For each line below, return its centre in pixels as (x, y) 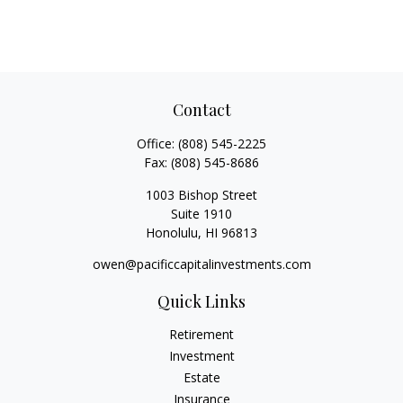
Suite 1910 (201, 214)
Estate (201, 377)
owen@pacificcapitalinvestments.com (201, 264)
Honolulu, (174, 233)
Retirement (201, 334)
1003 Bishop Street (201, 195)
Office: (157, 143)
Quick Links (201, 301)
